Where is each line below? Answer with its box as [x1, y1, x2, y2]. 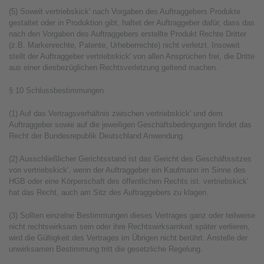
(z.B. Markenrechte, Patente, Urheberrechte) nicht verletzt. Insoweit [9, 41, 240, 49]
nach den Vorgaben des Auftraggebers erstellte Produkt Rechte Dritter [9, 29, 246, 38]
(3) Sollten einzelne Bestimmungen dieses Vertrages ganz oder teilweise [9, 211, 255, 220]
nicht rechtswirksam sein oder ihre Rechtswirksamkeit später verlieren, [9, 222, 250, 231]
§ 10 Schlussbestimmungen [9, 86, 104, 95]
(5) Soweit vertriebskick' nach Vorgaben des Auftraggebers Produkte [9, 7, 240, 16]
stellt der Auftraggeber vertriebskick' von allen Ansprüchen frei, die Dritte [9, 52, 255, 61]
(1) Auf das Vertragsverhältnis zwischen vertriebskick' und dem [9, 109, 223, 118]
